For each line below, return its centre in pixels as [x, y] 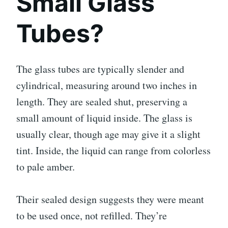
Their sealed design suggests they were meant [110, 199]
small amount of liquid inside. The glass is [104, 118]
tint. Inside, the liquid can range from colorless [113, 150]
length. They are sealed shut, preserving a [102, 101]
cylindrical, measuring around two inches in [107, 85]
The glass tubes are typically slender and [100, 69]
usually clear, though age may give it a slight [108, 134]
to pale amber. [46, 166]
